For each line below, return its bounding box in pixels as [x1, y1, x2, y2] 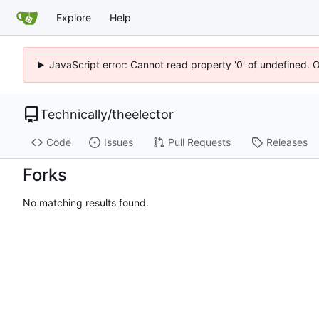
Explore [56, 11, 91, 23]
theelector [112, 107, 174, 122]
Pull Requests [167, 136, 231, 149]
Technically [40, 107, 108, 122]
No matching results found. [23, 197, 149, 209]
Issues [103, 136, 133, 149]
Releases [266, 136, 308, 149]
